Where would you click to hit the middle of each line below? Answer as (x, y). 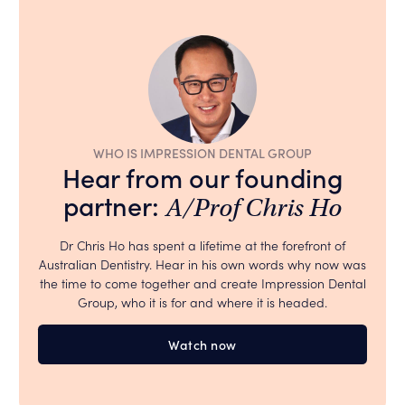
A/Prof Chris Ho (254, 208)
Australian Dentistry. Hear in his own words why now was (202, 264)
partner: (114, 205)
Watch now (202, 345)
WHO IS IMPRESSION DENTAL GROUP (202, 153)
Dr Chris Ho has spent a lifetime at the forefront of (202, 245)
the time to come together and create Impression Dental (202, 283)
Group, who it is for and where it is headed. (202, 302)
